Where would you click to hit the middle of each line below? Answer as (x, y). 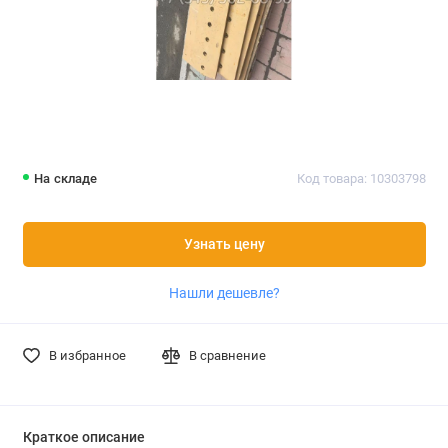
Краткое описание (83, 437)
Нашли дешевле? (224, 292)
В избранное (87, 355)
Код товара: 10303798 (361, 179)
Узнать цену (224, 244)
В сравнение (228, 355)
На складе (66, 179)
